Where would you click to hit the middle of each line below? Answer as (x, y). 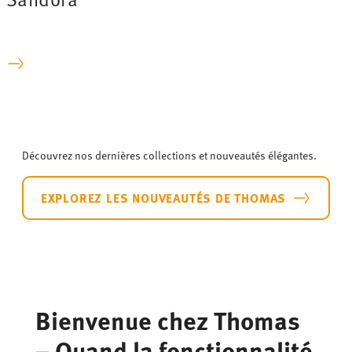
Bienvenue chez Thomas (167, 319)
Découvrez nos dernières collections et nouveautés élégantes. (169, 156)
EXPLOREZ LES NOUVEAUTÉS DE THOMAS (163, 198)
